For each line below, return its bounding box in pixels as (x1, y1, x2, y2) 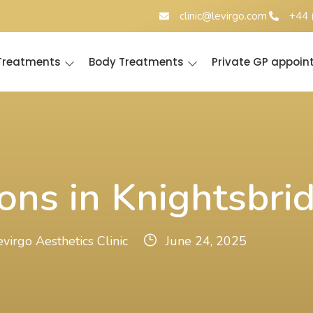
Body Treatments (88, 54, 184, 70)
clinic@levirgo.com (179, 9, 267, 23)
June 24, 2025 (166, 233, 247, 250)
